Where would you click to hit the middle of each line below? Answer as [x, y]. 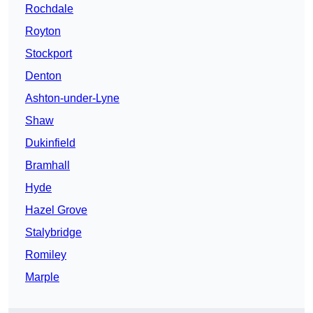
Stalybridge [53, 233]
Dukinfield [50, 143]
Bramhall [48, 166]
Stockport [49, 54]
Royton [43, 31]
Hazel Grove [56, 210]
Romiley [46, 255]
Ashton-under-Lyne [72, 99]
